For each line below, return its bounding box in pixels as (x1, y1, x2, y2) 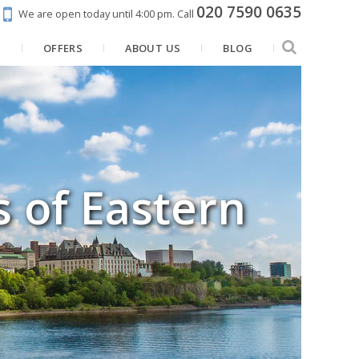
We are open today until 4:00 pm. (18, 6, 175, 21)
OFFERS (42, 41, 83, 56)
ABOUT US (125, 41, 181, 56)
